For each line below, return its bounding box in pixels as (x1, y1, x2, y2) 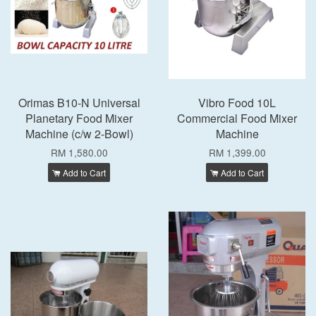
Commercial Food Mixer (177, 110, 297, 126)
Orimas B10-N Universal (18, 95, 140, 111)
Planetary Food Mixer (25, 110, 133, 126)
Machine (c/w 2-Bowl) (25, 126, 133, 142)
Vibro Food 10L (198, 95, 276, 111)
